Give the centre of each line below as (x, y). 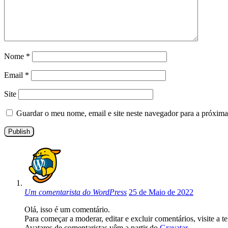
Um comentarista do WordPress (76, 192)
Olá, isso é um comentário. (67, 210)
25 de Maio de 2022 (161, 192)
